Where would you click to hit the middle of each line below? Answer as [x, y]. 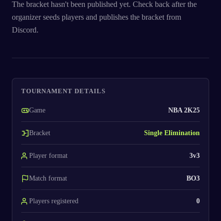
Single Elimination [172, 133]
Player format [48, 155]
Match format [48, 178]
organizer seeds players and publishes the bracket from [96, 17]
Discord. [25, 30]
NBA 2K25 [184, 110]
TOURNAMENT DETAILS [63, 91]
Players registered [54, 201]
